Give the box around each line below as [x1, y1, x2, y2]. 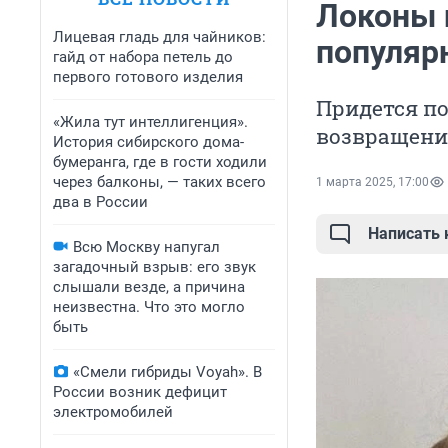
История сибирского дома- [53, 133, 244, 151]
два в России [53, 193, 148, 211]
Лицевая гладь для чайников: [53, 28, 266, 46]
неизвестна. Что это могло [53, 298, 245, 316]
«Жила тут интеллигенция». [53, 113, 248, 131]
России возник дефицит [53, 383, 227, 401]
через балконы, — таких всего [53, 173, 266, 191]
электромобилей [53, 403, 173, 421]
